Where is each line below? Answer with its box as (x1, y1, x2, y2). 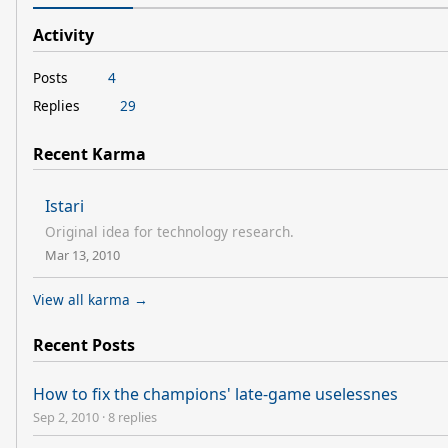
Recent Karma (33, 142, 146, 165)
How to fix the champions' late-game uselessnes (33, 382, 398, 405)
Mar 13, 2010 (45, 246, 120, 265)
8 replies (108, 408, 157, 427)
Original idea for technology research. (45, 222, 294, 242)
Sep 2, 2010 (33, 408, 99, 427)
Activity (33, 24, 94, 46)
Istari (45, 195, 84, 218)
